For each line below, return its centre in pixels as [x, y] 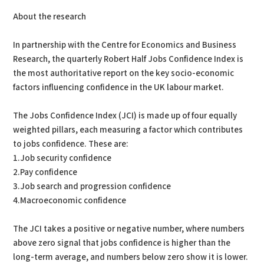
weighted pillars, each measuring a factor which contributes [128, 130]
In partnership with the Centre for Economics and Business [125, 45]
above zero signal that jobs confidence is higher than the [122, 243]
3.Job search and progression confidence [92, 187]
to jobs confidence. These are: [71, 144]
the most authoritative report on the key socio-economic [124, 73]
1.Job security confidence [62, 158]
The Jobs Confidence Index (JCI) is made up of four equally [125, 116]
